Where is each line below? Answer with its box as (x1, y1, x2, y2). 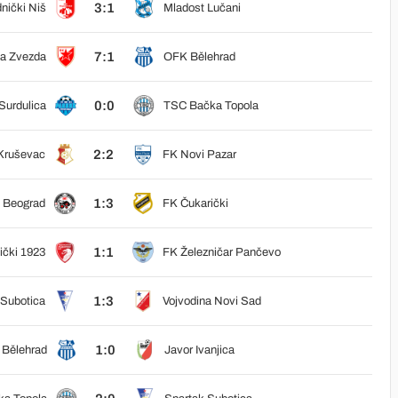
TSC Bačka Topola (163, 99, 259, 112)
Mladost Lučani (163, 2, 241, 14)
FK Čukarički (162, 197, 228, 210)
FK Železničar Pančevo (162, 246, 281, 259)
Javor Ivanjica (163, 344, 235, 356)
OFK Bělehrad (163, 51, 235, 63)
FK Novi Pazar (162, 148, 236, 161)
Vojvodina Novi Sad (162, 295, 261, 307)
